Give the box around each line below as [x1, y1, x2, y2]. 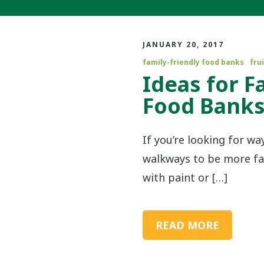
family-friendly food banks [142, 57, 244, 67]
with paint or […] [142, 170, 227, 184]
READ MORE [155, 218, 219, 232]
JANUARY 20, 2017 [142, 39, 224, 49]
